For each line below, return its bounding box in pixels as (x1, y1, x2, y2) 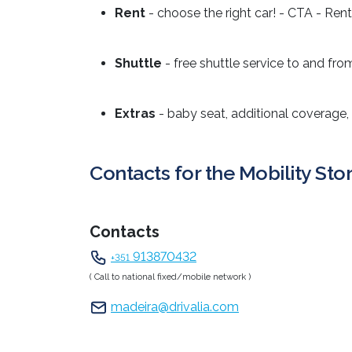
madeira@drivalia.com (111, 299, 239, 314)
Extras (115, 105, 156, 121)
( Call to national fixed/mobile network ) (90, 271, 251, 282)
